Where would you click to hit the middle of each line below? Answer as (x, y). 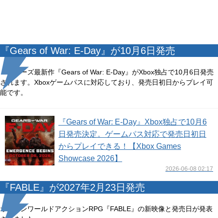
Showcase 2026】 (90, 158)
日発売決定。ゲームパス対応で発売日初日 (132, 134)
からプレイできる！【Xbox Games (120, 146)
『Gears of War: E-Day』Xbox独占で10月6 (133, 122)
